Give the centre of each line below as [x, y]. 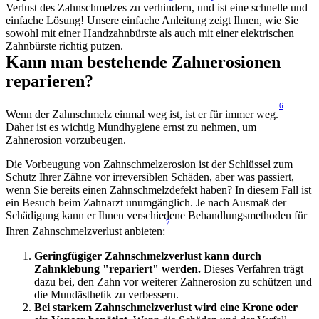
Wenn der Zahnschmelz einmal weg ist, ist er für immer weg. [142, 115]
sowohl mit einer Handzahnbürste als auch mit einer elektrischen [150, 33]
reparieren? [49, 82]
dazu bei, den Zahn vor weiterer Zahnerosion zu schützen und [173, 281]
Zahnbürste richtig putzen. [64, 46]
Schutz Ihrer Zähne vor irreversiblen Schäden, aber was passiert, [150, 177]
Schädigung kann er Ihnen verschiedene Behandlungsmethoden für [156, 216]
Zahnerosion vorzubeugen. [66, 140]
